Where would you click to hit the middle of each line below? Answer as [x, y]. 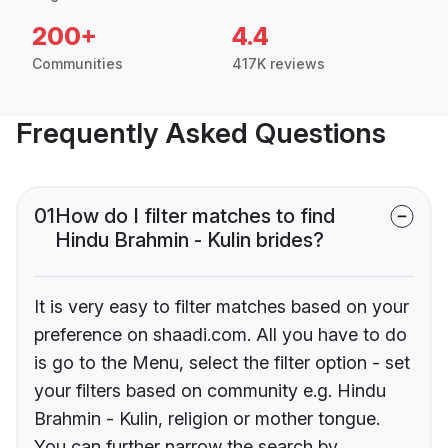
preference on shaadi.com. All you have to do [220, 335]
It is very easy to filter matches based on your [221, 307]
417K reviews [278, 64]
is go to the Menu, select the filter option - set [222, 363]
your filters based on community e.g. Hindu [210, 391]
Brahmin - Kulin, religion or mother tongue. [207, 419]
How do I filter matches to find [195, 216]
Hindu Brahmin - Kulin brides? [189, 240]
